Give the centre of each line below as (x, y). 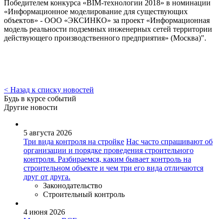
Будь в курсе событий (40, 98)
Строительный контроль (84, 194)
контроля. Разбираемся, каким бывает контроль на (107, 159)
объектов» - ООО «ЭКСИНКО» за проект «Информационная (107, 20)
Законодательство (73, 185)
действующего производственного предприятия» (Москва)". (105, 38)
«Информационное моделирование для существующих (96, 11)
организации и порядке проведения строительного (109, 150)
